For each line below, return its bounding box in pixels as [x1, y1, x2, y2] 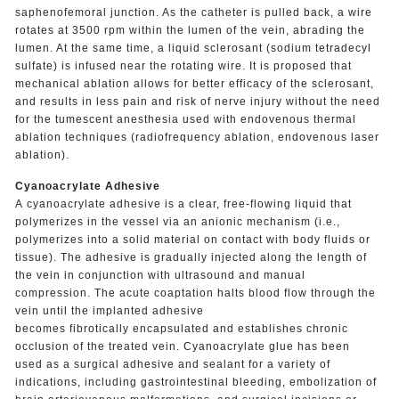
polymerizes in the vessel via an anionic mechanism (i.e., [14, 215, 340, 228]
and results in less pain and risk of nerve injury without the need [14, 94, 380, 108]
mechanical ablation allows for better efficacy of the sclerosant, [14, 77, 374, 90]
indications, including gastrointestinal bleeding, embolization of [14, 375, 377, 388]
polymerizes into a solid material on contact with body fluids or [14, 232, 370, 246]
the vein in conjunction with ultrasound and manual [14, 268, 305, 281]
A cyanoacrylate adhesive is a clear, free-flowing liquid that [14, 197, 352, 210]
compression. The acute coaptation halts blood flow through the [14, 286, 376, 299]
